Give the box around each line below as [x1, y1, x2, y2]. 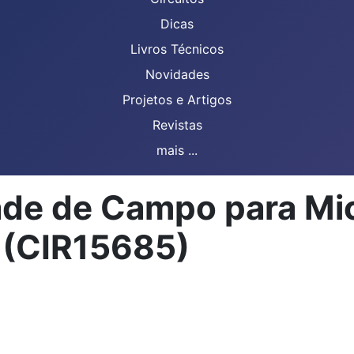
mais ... [156, 142, 198, 158]
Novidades [145, 66, 209, 82]
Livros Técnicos [130, 41, 224, 57]
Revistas [152, 117, 202, 133]
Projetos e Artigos [122, 92, 232, 107]
